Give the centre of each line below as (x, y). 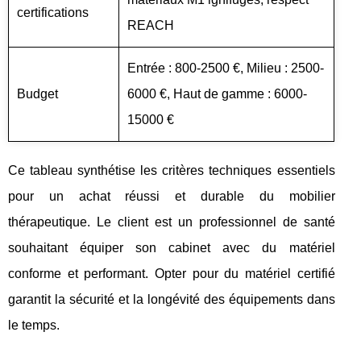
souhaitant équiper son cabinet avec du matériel (172, 248)
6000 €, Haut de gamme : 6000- (217, 94)
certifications (53, 12)
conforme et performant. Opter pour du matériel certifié (172, 274)
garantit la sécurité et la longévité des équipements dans (172, 299)
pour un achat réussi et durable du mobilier (172, 196)
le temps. (34, 325)
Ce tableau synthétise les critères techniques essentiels (172, 170)
